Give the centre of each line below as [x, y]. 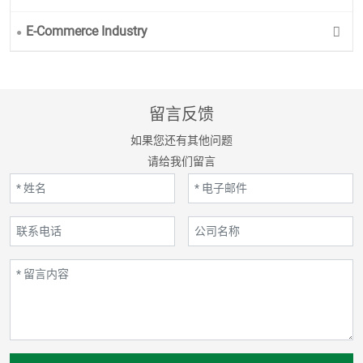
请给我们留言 [181, 161]
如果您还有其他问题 [181, 140]
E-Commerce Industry [87, 32]
